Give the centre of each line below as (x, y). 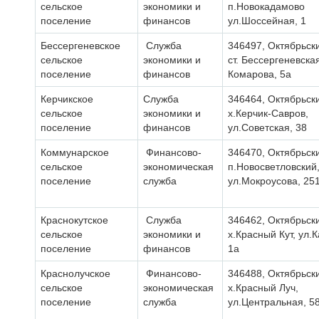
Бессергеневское (80, 46)
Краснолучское (75, 273)
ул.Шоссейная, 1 (267, 21)
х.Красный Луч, (263, 288)
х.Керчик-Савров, (268, 113)
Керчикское (67, 99)
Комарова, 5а (260, 74)
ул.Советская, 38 (267, 127)
